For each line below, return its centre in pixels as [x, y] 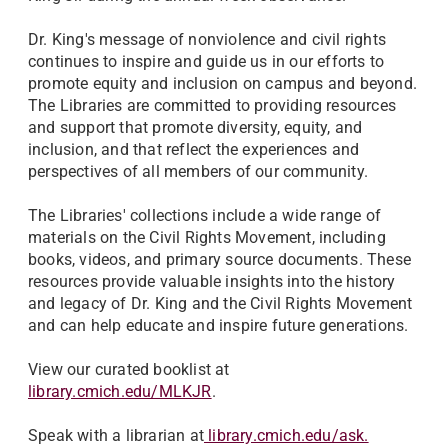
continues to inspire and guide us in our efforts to [206, 62]
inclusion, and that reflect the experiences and [194, 150]
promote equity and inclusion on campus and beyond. [223, 84]
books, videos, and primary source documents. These [220, 260]
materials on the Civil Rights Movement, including [207, 238]
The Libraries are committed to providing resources [212, 106]
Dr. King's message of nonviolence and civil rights [207, 40]
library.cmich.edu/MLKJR [120, 392]
